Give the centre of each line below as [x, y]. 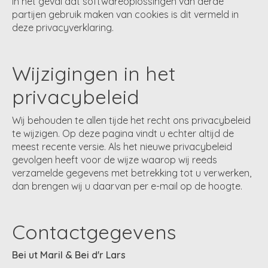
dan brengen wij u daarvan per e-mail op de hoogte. [127, 186]
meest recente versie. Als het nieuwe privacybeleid [122, 146]
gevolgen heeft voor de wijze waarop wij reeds [115, 159]
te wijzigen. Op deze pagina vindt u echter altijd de [123, 133]
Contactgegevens [94, 232]
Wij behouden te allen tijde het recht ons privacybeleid [131, 120]
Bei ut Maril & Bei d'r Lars [69, 255]
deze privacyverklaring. [63, 28]
